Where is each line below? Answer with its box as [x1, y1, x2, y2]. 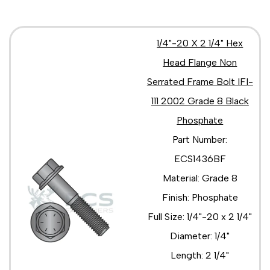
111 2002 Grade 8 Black [151, 95, 249, 107]
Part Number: [172, 133, 228, 145]
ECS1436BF [174, 152, 226, 165]
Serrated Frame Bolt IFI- [146, 75, 253, 87]
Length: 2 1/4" [171, 249, 230, 261]
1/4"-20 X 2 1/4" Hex [157, 37, 243, 49]
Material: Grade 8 [162, 172, 237, 184]
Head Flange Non [163, 56, 237, 68]
